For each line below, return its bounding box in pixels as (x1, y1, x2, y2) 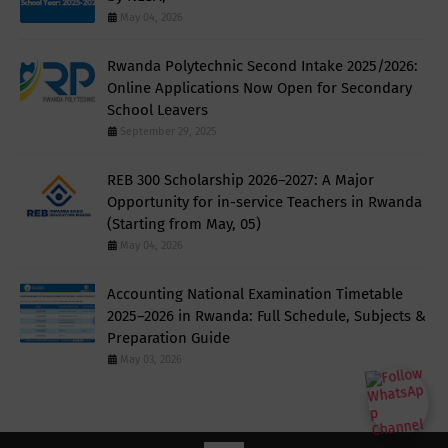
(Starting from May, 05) (107, 214, 261, 233)
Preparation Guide (107, 328, 230, 347)
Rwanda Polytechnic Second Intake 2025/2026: (107, 56, 418, 75)
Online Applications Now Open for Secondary (107, 78, 412, 97)
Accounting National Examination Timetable (107, 284, 403, 303)
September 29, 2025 (120, 124, 217, 138)
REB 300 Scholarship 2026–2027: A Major (107, 170, 374, 189)
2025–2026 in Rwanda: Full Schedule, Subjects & (107, 306, 426, 325)
